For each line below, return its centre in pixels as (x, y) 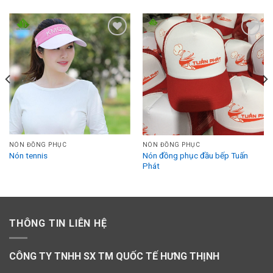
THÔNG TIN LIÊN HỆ (58, 223)
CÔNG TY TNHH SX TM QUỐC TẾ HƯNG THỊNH (114, 257)
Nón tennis (28, 156)
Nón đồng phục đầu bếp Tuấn (195, 155)
